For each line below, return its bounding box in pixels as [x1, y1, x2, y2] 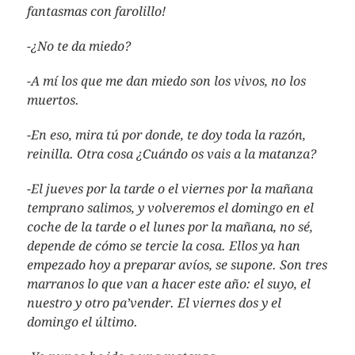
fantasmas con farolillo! [26, 4, 166, 19]
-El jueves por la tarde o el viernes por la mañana [26, 181, 313, 197]
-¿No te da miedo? [26, 39, 131, 54]
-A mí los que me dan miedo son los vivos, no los [26, 74, 306, 89]
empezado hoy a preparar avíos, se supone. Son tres [26, 258, 327, 273]
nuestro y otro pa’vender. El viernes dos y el [26, 296, 281, 311]
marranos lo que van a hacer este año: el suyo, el [26, 277, 311, 292]
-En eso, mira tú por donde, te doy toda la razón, [26, 128, 306, 143]
